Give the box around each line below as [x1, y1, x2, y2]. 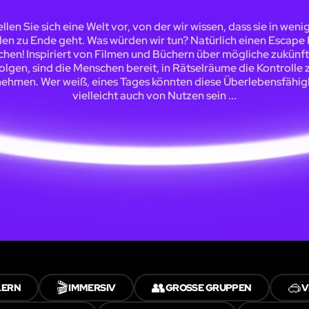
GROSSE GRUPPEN [165, 281, 245, 295]
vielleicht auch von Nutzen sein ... [72, 88, 237, 103]
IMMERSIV [68, 281, 116, 295]
